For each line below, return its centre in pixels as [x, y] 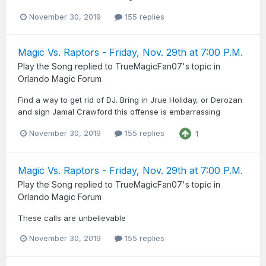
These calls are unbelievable [72, 218]
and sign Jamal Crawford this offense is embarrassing [119, 111]
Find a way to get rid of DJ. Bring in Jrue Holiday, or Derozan [130, 99]
